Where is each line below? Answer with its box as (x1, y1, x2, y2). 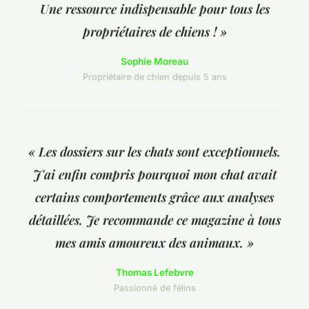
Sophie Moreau (121, 56, 188, 68)
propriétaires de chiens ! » (82, 23, 227, 41)
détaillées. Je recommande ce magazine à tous (28, 211, 281, 229)
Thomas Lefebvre (115, 267, 194, 279)
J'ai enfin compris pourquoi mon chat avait (32, 166, 277, 183)
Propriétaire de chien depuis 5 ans (82, 72, 227, 83)
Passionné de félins (113, 283, 196, 294)
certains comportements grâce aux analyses (35, 188, 274, 206)
